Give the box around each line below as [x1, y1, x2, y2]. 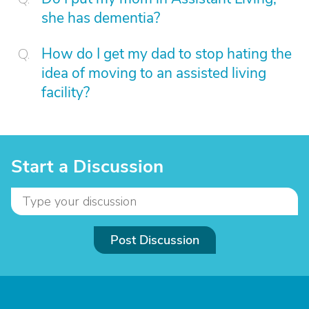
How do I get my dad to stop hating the [41, 44, 292, 63]
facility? [41, 83, 90, 102]
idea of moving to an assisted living [41, 63, 266, 83]
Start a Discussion [11, 154, 163, 179]
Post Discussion [110, 232, 199, 248]
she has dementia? [41, 8, 160, 28]
